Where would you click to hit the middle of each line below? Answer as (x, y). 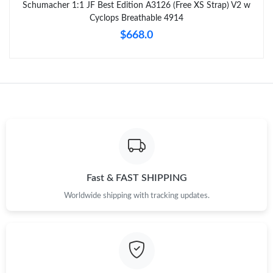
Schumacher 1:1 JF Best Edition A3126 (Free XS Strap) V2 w (136, 6)
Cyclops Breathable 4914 (136, 19)
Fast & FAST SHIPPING (136, 178)
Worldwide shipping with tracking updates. (136, 196)
